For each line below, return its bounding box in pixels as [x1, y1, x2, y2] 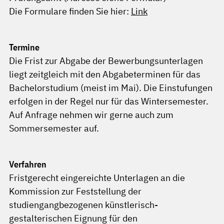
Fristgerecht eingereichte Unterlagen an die [9, 172, 185, 184]
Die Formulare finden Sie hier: [9, 5, 131, 17]
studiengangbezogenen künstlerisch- [9, 199, 158, 211]
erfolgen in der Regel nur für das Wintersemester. [9, 95, 208, 107]
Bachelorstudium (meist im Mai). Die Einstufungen [9, 82, 212, 94]
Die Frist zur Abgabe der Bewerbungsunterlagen [9, 55, 203, 67]
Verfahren [9, 158, 46, 170]
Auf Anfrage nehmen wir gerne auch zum [9, 109, 173, 121]
